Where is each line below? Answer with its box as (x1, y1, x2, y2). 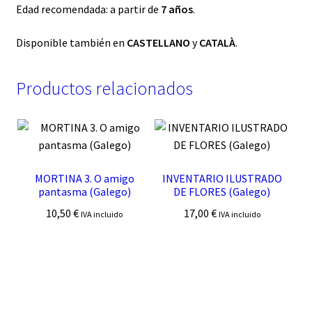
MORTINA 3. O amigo (34, 171, 134, 186)
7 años (160, 2, 193, 17)
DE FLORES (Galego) (173, 185, 271, 199)
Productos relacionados (15, 77, 193, 100)
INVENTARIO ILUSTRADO (162, 171, 282, 186)
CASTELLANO (126, 35, 192, 49)
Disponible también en (15, 35, 127, 49)
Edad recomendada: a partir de (15, 2, 161, 17)
